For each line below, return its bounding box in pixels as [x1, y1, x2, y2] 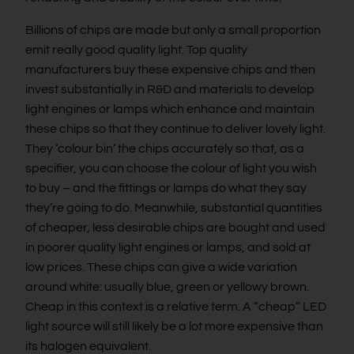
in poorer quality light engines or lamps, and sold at [25, 240, 311, 254]
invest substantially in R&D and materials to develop [25, 82, 314, 96]
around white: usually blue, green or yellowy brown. [25, 280, 309, 293]
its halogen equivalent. [25, 339, 151, 352]
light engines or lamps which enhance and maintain [25, 102, 314, 115]
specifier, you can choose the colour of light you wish [25, 161, 317, 175]
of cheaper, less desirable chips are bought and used [25, 220, 326, 234]
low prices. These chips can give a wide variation [25, 260, 297, 273]
